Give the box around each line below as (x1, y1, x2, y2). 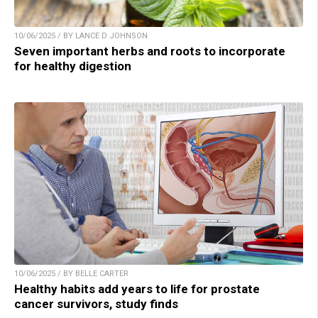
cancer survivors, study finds (14, 297, 178, 312)
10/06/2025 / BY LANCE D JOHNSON (14, 31, 148, 41)
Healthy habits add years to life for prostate (14, 282, 260, 297)
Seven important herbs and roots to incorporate (14, 44, 285, 59)
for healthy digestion (14, 59, 131, 74)
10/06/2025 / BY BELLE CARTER (14, 269, 128, 279)
